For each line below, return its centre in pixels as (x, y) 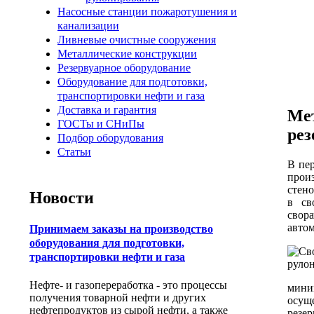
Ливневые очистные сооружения (137, 40)
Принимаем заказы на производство (121, 229)
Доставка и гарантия (107, 110)
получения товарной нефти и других (118, 298)
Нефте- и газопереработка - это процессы (128, 285)
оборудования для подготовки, (107, 243)
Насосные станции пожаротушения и (147, 12)
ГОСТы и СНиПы (101, 124)
